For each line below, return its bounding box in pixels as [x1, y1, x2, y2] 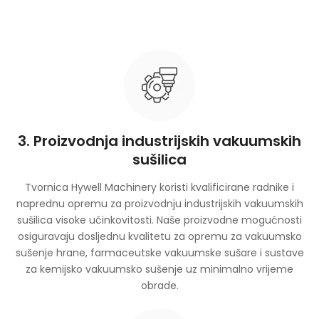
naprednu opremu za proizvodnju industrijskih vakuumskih [16, 196, 303, 211]
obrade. [140, 278, 179, 293]
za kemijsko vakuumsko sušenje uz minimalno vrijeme [26, 261, 293, 276]
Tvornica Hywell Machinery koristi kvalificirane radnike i [25, 179, 294, 194]
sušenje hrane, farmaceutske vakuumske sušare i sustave [15, 245, 304, 260]
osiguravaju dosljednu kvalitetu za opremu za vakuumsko [17, 229, 302, 244]
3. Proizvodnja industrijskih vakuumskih [18, 130, 301, 151]
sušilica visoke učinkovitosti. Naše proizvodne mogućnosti [17, 212, 302, 227]
